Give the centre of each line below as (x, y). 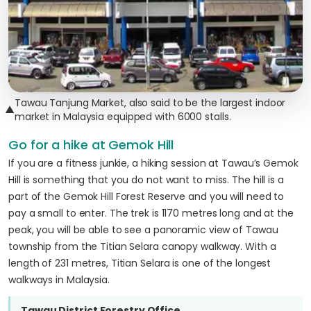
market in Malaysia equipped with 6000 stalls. (123, 117)
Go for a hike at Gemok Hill (91, 145)
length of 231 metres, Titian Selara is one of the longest (140, 263)
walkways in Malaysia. (59, 280)
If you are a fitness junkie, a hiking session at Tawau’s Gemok (153, 163)
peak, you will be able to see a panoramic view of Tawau (143, 230)
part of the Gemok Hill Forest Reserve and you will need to (146, 196)
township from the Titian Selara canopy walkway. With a (142, 246)
